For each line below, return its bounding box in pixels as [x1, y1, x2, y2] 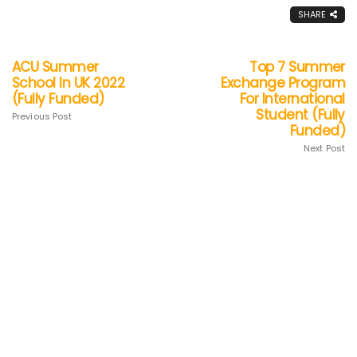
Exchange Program [221, 73, 345, 92]
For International [239, 88, 345, 108]
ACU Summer [12, 57, 99, 76]
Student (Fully [256, 104, 345, 124]
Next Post [304, 141, 345, 155]
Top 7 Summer [249, 57, 345, 76]
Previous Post [12, 109, 73, 123]
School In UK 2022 [12, 73, 125, 92]
